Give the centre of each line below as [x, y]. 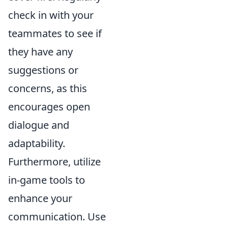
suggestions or [43, 70]
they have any [40, 52]
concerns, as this [48, 89]
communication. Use [57, 217]
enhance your [40, 198]
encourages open [49, 107]
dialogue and [39, 125]
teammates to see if [55, 34]
